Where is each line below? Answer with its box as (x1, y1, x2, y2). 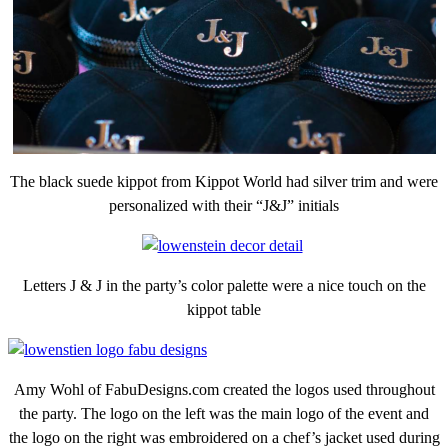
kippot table (187, 300, 261, 318)
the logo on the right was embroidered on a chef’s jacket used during (8, 428, 440, 446)
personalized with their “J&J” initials (109, 196, 339, 214)
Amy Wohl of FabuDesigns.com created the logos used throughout (13, 380, 435, 398)
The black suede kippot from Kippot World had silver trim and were (10, 172, 438, 190)
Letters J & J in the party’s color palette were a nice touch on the (22, 276, 426, 294)
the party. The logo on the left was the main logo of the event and (19, 404, 429, 422)
